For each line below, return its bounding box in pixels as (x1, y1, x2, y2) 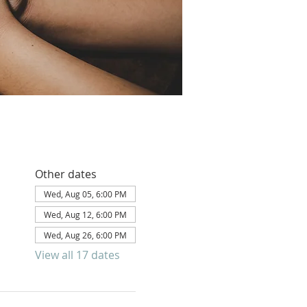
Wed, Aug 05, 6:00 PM (43, 188, 127, 199)
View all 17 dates (34, 247, 120, 262)
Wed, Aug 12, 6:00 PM (43, 209, 127, 220)
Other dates (34, 167, 97, 182)
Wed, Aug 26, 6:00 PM (43, 230, 127, 241)
